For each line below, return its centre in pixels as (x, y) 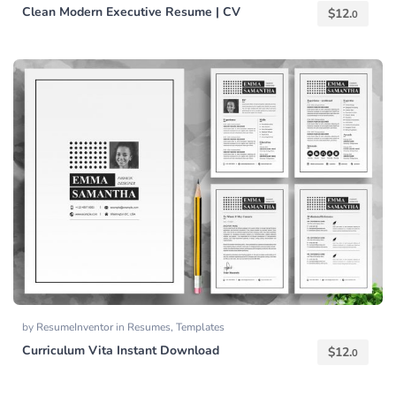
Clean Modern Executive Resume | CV (131, 11)
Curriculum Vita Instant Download (121, 351)
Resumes (149, 327)
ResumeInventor (76, 327)
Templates (200, 327)
